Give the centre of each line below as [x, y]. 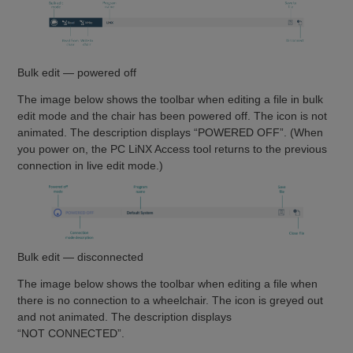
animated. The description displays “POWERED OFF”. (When [171, 132]
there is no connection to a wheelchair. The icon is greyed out [171, 300]
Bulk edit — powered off [77, 72]
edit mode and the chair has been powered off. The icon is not [173, 115]
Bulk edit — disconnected [81, 256]
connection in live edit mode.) [91, 165]
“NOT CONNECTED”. [71, 333]
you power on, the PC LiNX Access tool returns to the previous [173, 149]
